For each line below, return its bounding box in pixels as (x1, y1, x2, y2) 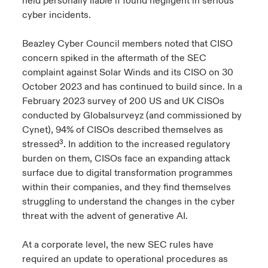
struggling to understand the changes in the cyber (22, 196, 235, 208)
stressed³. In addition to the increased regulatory (22, 138, 230, 150)
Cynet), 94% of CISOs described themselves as (22, 124, 223, 136)
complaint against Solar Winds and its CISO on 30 (22, 66, 233, 78)
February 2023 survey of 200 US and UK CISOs (22, 95, 224, 107)
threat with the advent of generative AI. (22, 210, 188, 222)
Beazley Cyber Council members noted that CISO (22, 38, 233, 50)
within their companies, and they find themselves (22, 181, 231, 193)
